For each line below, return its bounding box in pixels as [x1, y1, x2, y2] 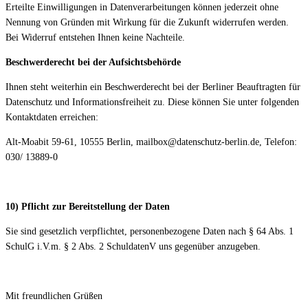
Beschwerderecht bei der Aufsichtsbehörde [5, 57, 181, 68]
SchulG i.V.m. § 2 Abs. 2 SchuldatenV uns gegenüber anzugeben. [5, 241, 261, 252]
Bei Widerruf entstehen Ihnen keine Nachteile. [5, 32, 185, 43]
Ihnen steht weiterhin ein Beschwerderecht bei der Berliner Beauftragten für [5, 82, 300, 93]
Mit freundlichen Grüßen [5, 291, 102, 302]
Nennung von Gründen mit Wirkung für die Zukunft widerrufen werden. [5, 17, 289, 28]
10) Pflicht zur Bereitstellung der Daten [5, 201, 170, 212]
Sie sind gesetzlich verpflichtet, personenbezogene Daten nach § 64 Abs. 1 [5, 226, 294, 237]
